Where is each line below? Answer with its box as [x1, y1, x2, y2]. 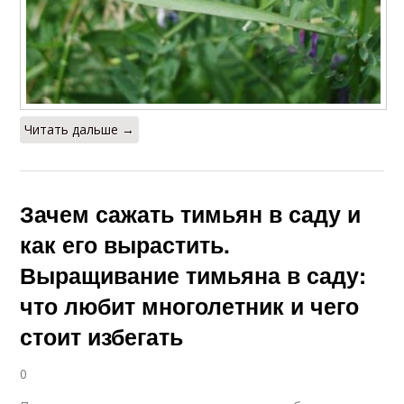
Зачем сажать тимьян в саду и [20, 197, 362, 231]
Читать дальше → [24, 121, 135, 139]
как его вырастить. [20, 228, 231, 262]
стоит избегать [20, 320, 184, 353]
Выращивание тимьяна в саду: [20, 259, 367, 292]
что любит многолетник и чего [20, 289, 360, 323]
